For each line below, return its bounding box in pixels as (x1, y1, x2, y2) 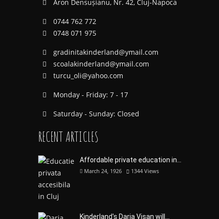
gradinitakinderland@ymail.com (53, 47, 158, 57)
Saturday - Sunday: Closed (51, 109, 139, 118)
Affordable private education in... (79, 156, 181, 164)
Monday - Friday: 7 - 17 (51, 90, 128, 99)
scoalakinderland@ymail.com (53, 59, 149, 68)
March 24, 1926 (84, 167, 122, 175)
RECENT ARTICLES (38, 128, 99, 145)
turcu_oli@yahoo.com (53, 71, 123, 80)
